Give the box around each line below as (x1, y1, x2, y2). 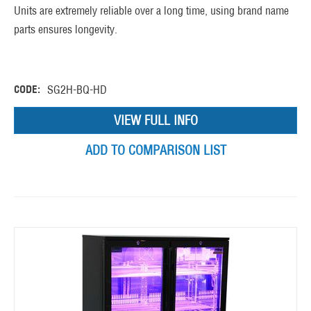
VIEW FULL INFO (113, 112, 198, 129)
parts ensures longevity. (14, 22, 117, 37)
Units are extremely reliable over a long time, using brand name (14, 3, 289, 18)
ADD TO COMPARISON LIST (85, 142, 226, 159)
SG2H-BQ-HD (47, 83, 107, 97)
